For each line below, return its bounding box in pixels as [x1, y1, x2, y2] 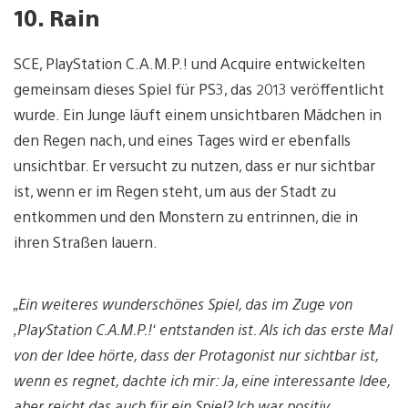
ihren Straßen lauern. [14, 232, 158, 251]
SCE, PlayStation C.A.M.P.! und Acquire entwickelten [14, 54, 365, 73]
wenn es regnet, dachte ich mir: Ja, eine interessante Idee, [14, 371, 390, 390]
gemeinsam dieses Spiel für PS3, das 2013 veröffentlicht [14, 79, 384, 98]
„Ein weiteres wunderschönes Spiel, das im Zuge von [14, 294, 352, 313]
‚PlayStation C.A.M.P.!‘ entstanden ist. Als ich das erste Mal [14, 320, 393, 339]
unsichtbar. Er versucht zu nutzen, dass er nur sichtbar [14, 156, 375, 175]
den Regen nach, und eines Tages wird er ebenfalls [14, 130, 351, 149]
